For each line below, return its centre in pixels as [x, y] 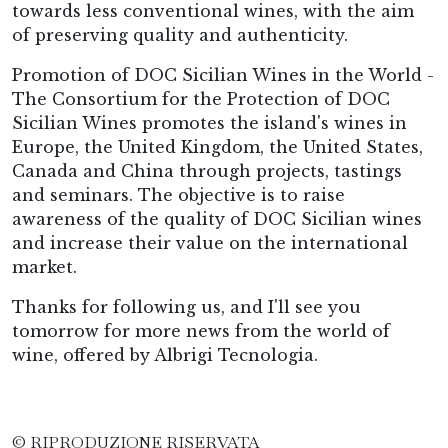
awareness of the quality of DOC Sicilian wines [217, 219]
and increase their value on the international [210, 243]
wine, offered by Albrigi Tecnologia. [165, 355]
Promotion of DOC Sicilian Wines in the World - [223, 75]
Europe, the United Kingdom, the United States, [217, 147]
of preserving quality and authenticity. [180, 35]
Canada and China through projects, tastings [207, 171]
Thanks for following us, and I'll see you [186, 307]
